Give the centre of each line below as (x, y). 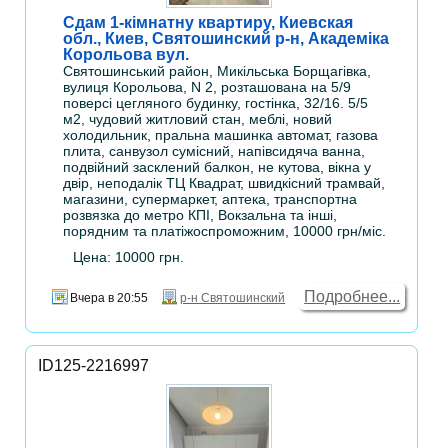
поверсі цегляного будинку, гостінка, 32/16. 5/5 (216, 103)
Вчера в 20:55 (109, 298)
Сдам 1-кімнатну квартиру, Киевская (208, 23)
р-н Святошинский (233, 298)
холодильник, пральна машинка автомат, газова (221, 135)
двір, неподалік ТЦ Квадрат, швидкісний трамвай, (224, 183)
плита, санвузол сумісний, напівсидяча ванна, (214, 151)
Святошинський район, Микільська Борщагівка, (217, 71)
